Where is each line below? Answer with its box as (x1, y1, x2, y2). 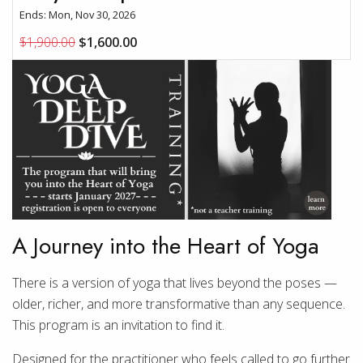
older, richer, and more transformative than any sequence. (12, 295, 345, 313)
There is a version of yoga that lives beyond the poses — (12, 274, 337, 292)
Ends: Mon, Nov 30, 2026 (19, 7, 135, 22)
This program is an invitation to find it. (12, 316, 224, 334)
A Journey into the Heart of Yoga (12, 229, 319, 263)
